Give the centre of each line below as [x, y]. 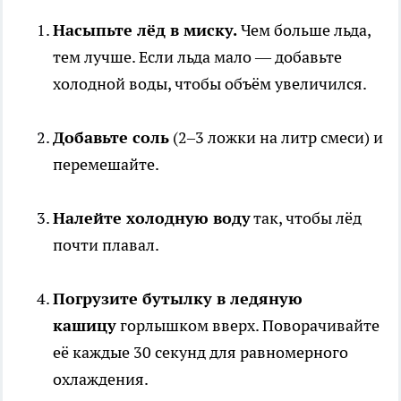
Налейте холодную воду [152, 218]
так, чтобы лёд [306, 218]
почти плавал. [106, 245]
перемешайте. [106, 165]
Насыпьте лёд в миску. [145, 30]
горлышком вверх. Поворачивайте [248, 326]
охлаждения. [101, 380]
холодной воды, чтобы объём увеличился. [210, 84]
